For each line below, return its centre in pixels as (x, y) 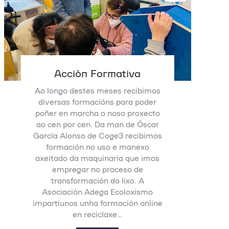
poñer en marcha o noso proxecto (97, 113)
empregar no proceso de (97, 169)
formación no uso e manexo (97, 147)
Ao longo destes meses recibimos (97, 90)
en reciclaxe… (98, 214)
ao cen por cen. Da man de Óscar (97, 124)
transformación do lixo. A (97, 180)
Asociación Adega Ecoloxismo (98, 192)
